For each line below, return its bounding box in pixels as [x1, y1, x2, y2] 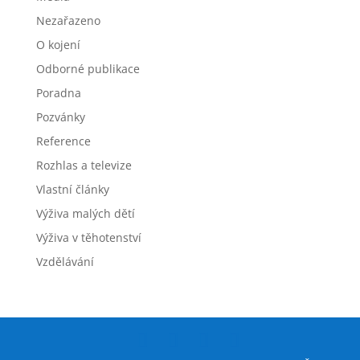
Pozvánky [35, 109, 85, 125]
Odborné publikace [35, 61, 140, 76]
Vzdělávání [35, 254, 94, 269]
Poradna [35, 85, 81, 100]
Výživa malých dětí [35, 206, 135, 221]
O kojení [35, 37, 80, 52]
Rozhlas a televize [35, 157, 132, 173]
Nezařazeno [35, 13, 100, 28]
